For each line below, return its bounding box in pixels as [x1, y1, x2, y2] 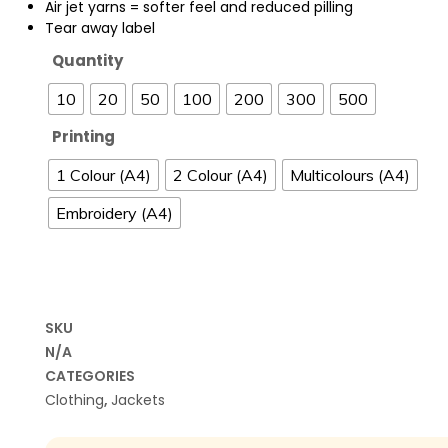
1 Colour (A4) [56, 164, 151, 185]
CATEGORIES [45, 366, 135, 387]
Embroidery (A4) [56, 202, 173, 223]
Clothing [45, 390, 104, 411]
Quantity [52, 49, 123, 71]
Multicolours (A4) [290, 164, 410, 185]
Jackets [111, 390, 165, 411]
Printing [52, 125, 115, 147]
